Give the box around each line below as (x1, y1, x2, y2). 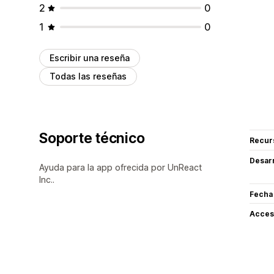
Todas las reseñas (50, 70, 127, 81)
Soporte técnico (39, 129, 145, 147)
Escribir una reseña (50, 52, 130, 63)
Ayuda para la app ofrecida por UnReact (39, 161, 202, 172)
